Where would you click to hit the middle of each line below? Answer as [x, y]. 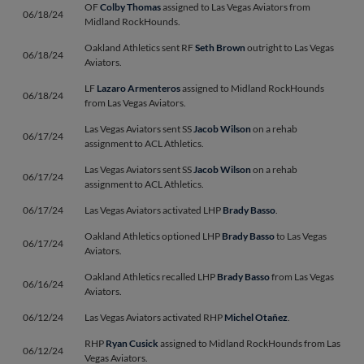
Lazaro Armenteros [139, 88]
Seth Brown [220, 48]
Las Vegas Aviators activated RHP [154, 317]
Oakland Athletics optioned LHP [153, 236]
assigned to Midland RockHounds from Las [249, 343]
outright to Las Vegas [290, 48]
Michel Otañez [256, 317]
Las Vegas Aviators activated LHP [154, 210]
